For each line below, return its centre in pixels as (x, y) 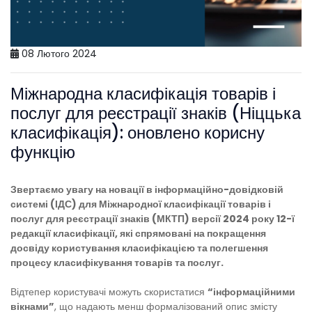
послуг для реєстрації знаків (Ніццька (156, 113)
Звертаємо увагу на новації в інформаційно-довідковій (147, 189)
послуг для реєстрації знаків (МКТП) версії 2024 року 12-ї (153, 218)
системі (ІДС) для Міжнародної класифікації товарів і (141, 204)
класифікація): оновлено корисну (138, 132)
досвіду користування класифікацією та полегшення (139, 248)
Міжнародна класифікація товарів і (143, 93)
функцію (43, 152)
